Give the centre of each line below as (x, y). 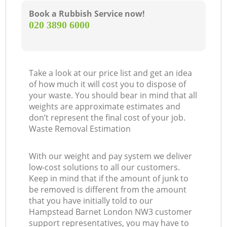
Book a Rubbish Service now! (87, 14)
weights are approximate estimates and (105, 107)
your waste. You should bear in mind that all (113, 96)
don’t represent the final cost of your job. (107, 118)
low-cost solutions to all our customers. (105, 167)
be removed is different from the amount (108, 190)
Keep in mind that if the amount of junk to (109, 179)
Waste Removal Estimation (80, 129)
